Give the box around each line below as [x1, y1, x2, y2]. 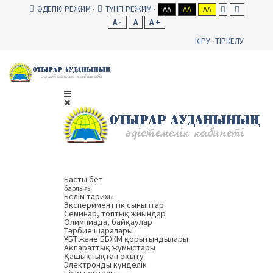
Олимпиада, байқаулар [64, 216, 152, 228]
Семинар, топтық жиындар [64, 208, 166, 219]
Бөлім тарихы [64, 191, 114, 202]
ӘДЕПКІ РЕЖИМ [37, 4, 91, 14]
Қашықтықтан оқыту [64, 250, 144, 262]
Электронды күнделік [64, 259, 147, 271]
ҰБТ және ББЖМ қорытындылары [64, 233, 188, 245]
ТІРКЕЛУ [215, 36, 244, 46]
